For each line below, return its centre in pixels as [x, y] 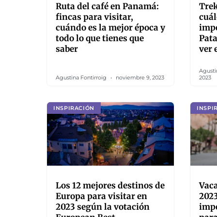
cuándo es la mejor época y [110, 28]
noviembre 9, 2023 [139, 77]
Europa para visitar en [101, 196]
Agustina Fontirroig [82, 77]
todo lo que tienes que [100, 38]
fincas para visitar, [94, 17]
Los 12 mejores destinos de [110, 186]
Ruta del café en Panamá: [107, 6]
